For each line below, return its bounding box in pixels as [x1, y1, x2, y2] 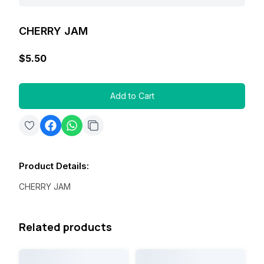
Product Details [19, 160, 87, 171]
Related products [19, 219, 112, 234]
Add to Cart [110, 90, 154, 101]
